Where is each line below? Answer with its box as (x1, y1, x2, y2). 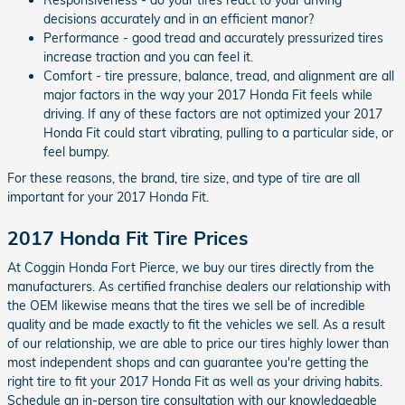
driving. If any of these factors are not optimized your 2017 (43, 105, 382, 122)
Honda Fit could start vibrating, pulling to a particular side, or (43, 124, 393, 141)
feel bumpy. (43, 143, 109, 160)
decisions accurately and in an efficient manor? (43, 10, 314, 27)
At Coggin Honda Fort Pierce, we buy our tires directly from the (7, 259, 374, 276)
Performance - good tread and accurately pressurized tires (43, 29, 383, 46)
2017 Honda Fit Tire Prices (7, 225, 249, 250)
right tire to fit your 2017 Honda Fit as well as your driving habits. (7, 373, 382, 390)
